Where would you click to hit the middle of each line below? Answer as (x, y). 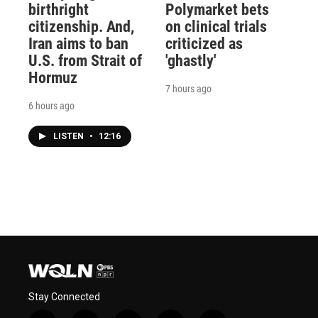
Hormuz (53, 77)
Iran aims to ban (78, 43)
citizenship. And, (81, 26)
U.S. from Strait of (85, 60)
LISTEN (70, 136)
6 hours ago (51, 105)
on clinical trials (216, 26)
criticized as (204, 43)
